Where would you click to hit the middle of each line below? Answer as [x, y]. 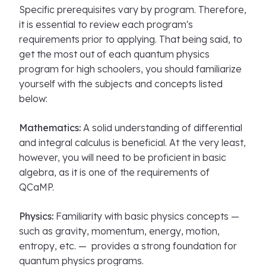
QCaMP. [38, 187]
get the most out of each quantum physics [114, 54]
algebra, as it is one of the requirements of [114, 172]
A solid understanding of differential [163, 128]
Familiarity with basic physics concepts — [148, 216]
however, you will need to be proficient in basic [123, 157]
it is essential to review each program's [106, 24]
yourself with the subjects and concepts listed [121, 84]
